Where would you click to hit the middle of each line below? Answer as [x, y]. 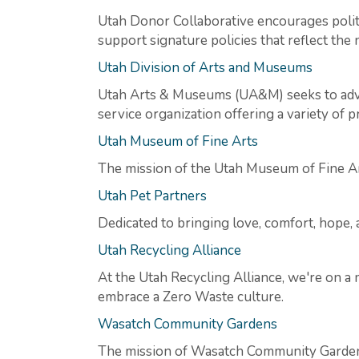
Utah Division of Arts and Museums [205, 67]
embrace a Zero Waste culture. [191, 296]
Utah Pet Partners [152, 196]
